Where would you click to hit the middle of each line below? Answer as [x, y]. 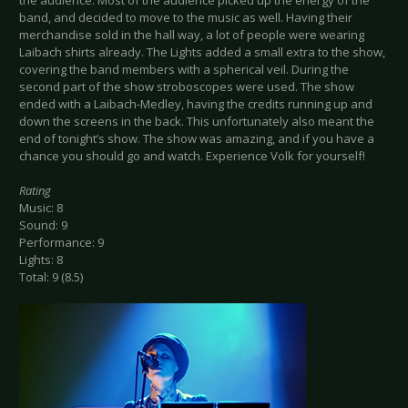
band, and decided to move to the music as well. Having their [186, 17]
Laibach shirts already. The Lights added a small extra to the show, [202, 51]
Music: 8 [41, 207]
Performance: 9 [61, 242]
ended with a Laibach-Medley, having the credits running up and [196, 103]
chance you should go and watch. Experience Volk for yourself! [192, 155]
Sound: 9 [43, 224]
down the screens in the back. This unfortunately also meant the [197, 121]
